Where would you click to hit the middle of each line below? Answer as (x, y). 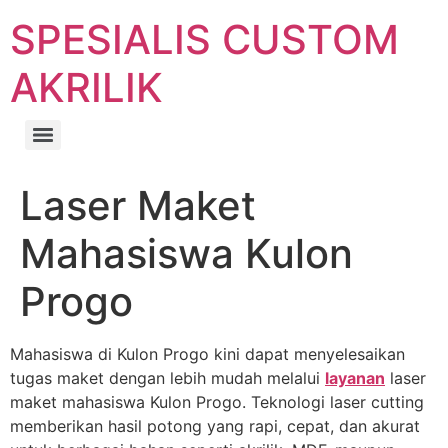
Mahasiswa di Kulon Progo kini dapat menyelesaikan (207, 354)
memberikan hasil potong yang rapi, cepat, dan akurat (215, 426)
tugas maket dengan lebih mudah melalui (167, 378)
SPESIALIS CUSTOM (204, 39)
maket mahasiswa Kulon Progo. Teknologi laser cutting (217, 402)
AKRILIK (86, 87)
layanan (355, 378)
